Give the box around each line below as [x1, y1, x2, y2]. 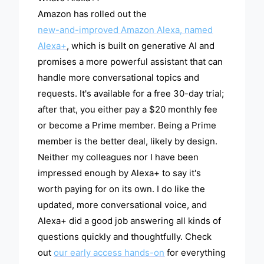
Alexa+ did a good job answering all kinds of [38, 215, 222, 227]
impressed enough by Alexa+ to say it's [38, 167, 202, 179]
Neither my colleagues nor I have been [38, 151, 199, 163]
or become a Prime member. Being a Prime [38, 120, 217, 131]
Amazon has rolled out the [38, 8, 147, 20]
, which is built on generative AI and [67, 40, 215, 52]
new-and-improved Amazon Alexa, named [38, 24, 213, 36]
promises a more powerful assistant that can [38, 56, 223, 68]
